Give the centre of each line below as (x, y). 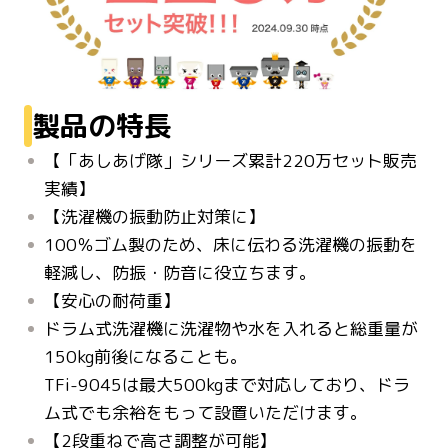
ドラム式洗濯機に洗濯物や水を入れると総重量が (231, 328)
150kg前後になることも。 (145, 356)
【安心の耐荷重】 (112, 300)
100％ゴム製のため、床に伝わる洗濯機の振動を (230, 244)
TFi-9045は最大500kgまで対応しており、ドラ (227, 384)
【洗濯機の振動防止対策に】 (154, 216)
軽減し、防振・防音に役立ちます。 (180, 272)
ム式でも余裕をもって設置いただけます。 (205, 412)
